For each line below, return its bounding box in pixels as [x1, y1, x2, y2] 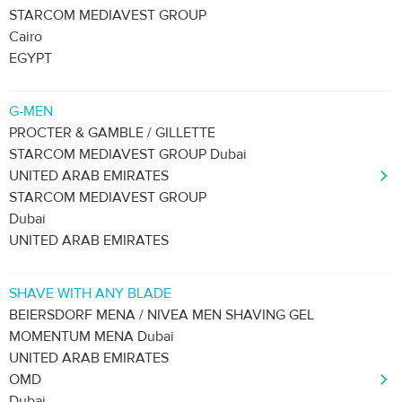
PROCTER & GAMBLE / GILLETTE [9, 124, 215, 142]
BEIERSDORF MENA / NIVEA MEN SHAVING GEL [9, 306, 314, 324]
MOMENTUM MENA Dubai [9, 328, 174, 345]
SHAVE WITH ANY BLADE [9, 284, 171, 302]
